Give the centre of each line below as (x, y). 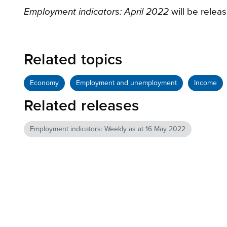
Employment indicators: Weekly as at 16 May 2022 (108, 129)
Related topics (73, 60)
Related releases (82, 106)
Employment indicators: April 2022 (96, 12)
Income (205, 83)
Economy (44, 83)
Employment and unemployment (126, 83)
